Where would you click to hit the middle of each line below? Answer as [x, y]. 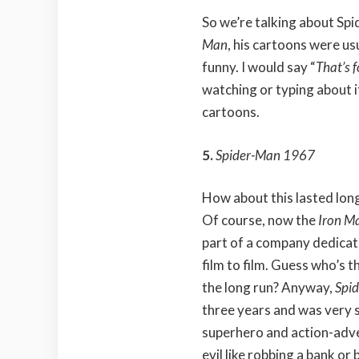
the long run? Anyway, [268, 288]
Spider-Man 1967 [265, 155]
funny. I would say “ [259, 67]
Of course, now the [260, 220]
